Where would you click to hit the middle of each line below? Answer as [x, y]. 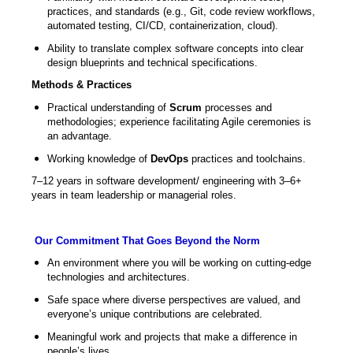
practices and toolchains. [247, 158]
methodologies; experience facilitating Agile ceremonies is [179, 121]
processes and [237, 107]
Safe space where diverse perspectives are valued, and [174, 299]
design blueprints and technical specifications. [152, 62]
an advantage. [80, 136]
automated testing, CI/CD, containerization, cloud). [163, 25]
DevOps [169, 158]
